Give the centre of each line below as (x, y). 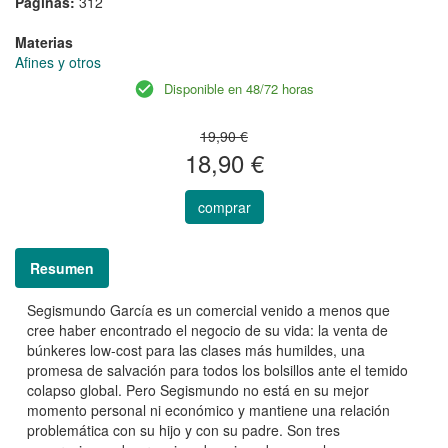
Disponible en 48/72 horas (239, 88)
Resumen (62, 267)
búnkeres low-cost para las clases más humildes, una (196, 349)
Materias (44, 41)
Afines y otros (58, 61)
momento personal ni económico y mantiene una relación (208, 409)
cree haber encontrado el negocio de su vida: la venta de (207, 329)
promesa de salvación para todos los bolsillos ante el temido (217, 369)
